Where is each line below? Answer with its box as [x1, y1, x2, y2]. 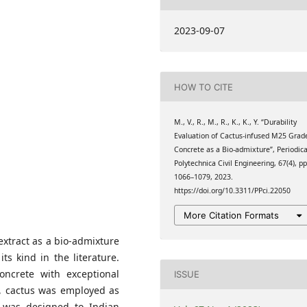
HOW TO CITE [174, 81, 234, 93]
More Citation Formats [184, 209, 280, 221]
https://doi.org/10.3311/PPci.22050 [174, 186, 291, 196]
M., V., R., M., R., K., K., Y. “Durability [174, 117, 297, 127]
